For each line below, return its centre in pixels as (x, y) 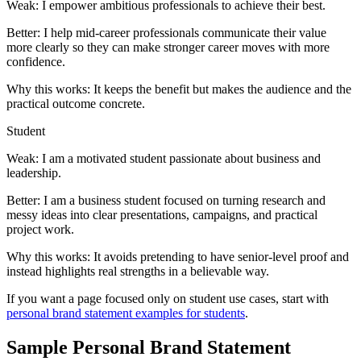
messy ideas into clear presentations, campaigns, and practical (162, 215)
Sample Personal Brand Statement (149, 348)
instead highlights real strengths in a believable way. (138, 272)
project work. (40, 230)
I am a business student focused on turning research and (185, 201)
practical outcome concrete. (76, 104)
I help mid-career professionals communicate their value (185, 33)
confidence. (36, 62)
